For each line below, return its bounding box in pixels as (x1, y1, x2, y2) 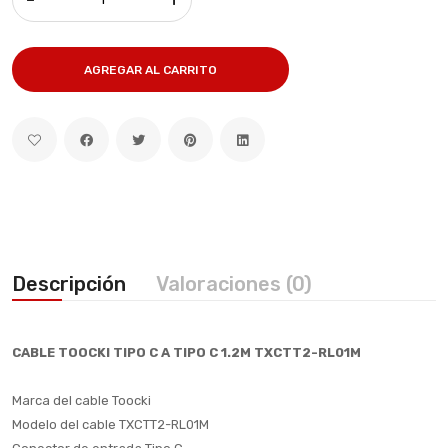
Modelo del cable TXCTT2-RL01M (12, 417, 209, 432)
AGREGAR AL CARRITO (84, 63, 217, 77)
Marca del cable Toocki (12, 393, 151, 408)
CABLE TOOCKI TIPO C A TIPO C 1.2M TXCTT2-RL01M (12, 345, 361, 360)
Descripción (12, 272, 126, 296)
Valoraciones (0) (286, 272, 312, 296)
